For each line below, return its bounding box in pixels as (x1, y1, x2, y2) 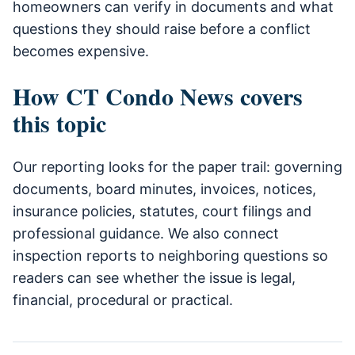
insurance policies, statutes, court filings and (13, 203, 311, 220)
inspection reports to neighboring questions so (13, 247, 328, 265)
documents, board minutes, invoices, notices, (13, 181, 316, 198)
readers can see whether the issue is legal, (13, 269, 296, 287)
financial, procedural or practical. (13, 292, 233, 309)
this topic (13, 105, 106, 141)
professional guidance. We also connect (13, 225, 279, 242)
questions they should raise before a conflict (13, 21, 311, 38)
